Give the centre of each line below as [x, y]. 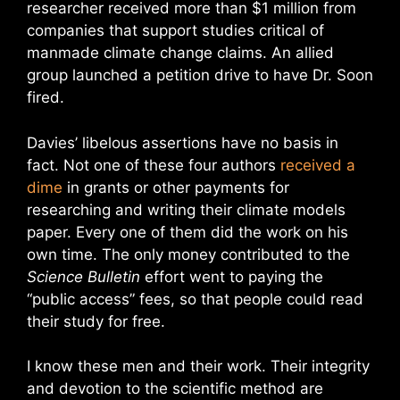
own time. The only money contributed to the [188, 254]
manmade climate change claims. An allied [180, 53]
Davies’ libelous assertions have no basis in [183, 142]
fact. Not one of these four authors [154, 165]
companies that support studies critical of [175, 30]
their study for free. [96, 321]
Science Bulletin [83, 276]
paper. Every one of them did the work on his [187, 232]
